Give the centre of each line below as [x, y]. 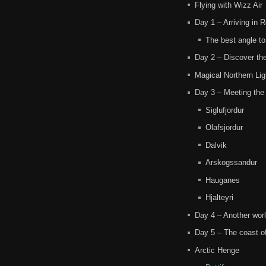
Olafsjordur [224, 128]
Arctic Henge [217, 250]
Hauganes [223, 180]
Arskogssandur [231, 163]
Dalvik [216, 145]
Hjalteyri [219, 198]
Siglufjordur [225, 110]
